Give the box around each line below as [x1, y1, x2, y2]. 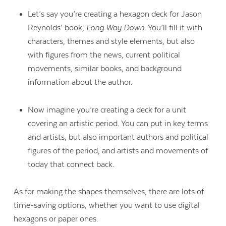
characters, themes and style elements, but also [27, 37, 195, 46]
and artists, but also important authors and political [27, 132, 208, 142]
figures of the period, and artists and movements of [27, 146, 208, 155]
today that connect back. [27, 159, 117, 169]
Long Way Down [86, 23, 144, 33]
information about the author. [27, 78, 133, 87]
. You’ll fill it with [144, 23, 202, 33]
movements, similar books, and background [27, 64, 182, 74]
